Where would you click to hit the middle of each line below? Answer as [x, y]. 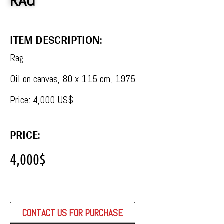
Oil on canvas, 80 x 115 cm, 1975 [73, 79]
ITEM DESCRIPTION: [56, 39]
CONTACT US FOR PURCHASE [73, 213]
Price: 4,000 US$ [42, 100]
